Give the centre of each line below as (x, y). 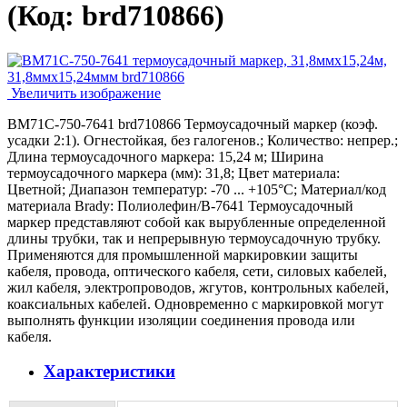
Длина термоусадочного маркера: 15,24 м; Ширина (165, 156)
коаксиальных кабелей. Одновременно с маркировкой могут (195, 303)
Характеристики (109, 372)
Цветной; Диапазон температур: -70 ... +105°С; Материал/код (197, 189)
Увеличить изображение (84, 93)
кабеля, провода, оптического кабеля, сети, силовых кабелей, (197, 271)
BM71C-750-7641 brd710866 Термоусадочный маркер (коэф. (193, 124)
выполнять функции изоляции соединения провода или (181, 320)
